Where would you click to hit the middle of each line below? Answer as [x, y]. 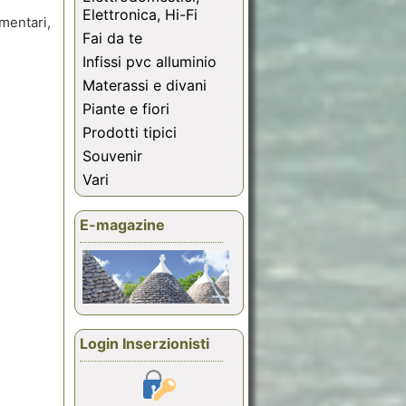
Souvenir [112, 156]
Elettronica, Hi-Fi [140, 15]
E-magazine [122, 225]
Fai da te [112, 39]
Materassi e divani [145, 86]
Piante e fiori [126, 109]
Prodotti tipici [130, 133]
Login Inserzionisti [145, 344]
